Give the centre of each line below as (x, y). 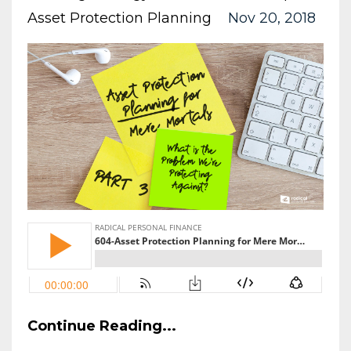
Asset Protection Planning (119, 18)
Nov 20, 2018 (272, 18)
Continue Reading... (102, 326)
